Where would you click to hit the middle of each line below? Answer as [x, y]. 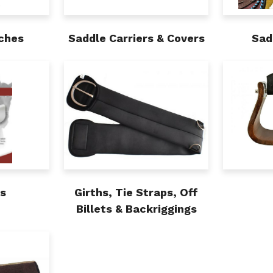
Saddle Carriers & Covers [136, 38]
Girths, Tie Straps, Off [136, 193]
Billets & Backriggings [136, 209]
